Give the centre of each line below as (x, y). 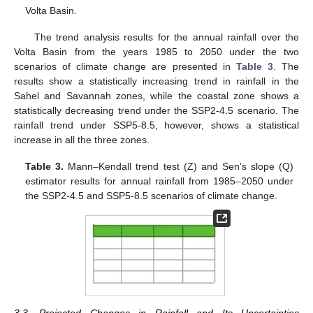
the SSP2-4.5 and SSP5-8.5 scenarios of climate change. (152, 196)
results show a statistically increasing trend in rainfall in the (156, 81)
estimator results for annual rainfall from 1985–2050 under (159, 181)
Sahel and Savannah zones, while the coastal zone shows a (156, 95)
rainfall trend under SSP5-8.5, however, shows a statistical (156, 125)
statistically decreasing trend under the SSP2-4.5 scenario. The (156, 110)
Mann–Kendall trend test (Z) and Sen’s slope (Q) (179, 167)
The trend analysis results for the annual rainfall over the (166, 37)
